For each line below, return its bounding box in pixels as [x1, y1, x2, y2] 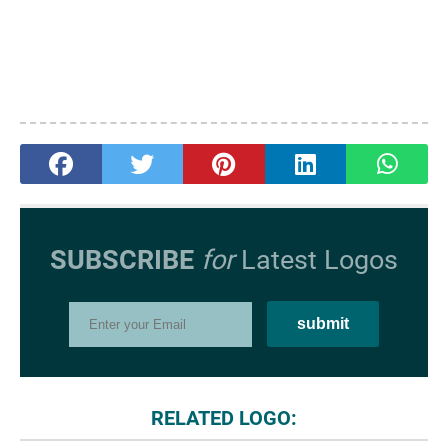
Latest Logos [234, 244, 398, 276]
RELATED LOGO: [151, 406, 297, 430]
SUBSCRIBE [50, 244, 194, 276]
